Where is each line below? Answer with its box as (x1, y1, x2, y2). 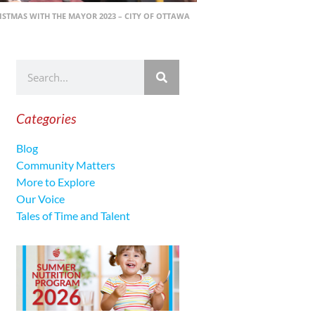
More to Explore (15, 175, 95, 188)
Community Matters (15, 158, 115, 172)
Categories (15, 110, 76, 127)
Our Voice (15, 192, 65, 205)
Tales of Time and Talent (15, 209, 130, 222)
